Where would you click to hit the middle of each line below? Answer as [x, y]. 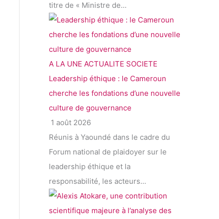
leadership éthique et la [90, 167]
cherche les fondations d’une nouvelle [115, 93]
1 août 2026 [70, 123]
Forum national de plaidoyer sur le [108, 152]
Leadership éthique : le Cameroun [108, 79]
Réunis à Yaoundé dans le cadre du [109, 137]
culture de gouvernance [90, 108]
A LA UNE [66, 64]
